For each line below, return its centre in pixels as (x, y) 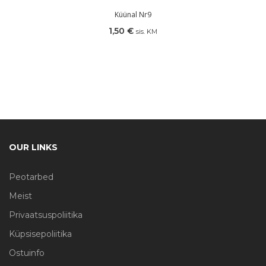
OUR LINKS (33, 147)
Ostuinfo (27, 253)
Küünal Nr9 (133, 14)
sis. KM (147, 31)
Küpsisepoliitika (40, 234)
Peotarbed (31, 177)
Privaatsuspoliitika (46, 215)
